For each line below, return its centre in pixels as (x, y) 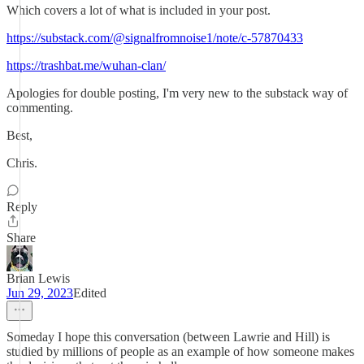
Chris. (22, 163)
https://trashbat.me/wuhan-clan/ (86, 65)
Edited (90, 293)
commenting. (40, 108)
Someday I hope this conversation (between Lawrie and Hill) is (168, 337)
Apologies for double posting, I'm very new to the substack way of (177, 93)
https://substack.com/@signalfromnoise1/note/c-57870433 (155, 38)
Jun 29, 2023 (40, 293)
